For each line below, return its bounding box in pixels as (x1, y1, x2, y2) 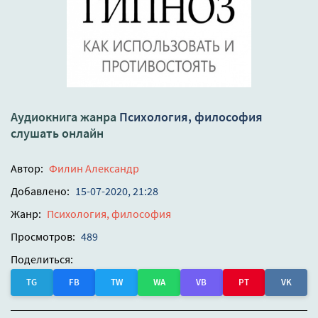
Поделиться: (11, 252, 73, 267)
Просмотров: (11, 229, 75, 244)
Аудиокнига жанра (11, 109, 119, 126)
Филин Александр (49, 161, 139, 176)
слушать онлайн (11, 125, 104, 142)
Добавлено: (11, 184, 70, 199)
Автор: (11, 161, 43, 176)
